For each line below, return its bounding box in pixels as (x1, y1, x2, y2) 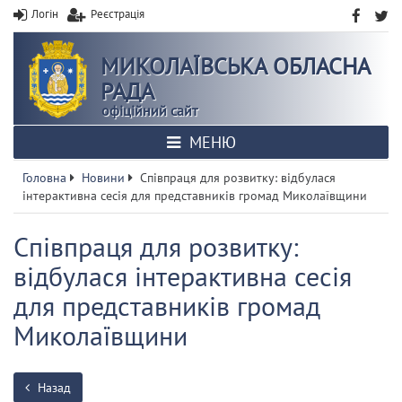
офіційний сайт (101, 101, 197, 119)
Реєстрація (91, 6, 144, 22)
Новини (82, 170, 125, 186)
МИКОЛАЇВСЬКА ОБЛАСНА (100, 51, 370, 81)
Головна (22, 170, 66, 186)
